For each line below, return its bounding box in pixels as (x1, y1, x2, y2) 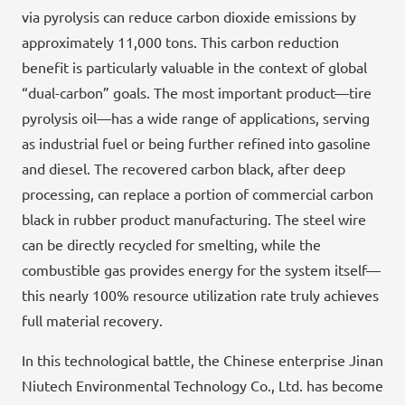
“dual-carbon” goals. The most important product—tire (22, 83, 372, 102)
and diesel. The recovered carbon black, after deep (22, 159, 345, 178)
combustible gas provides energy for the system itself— (22, 260, 381, 279)
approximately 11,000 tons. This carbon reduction (22, 33, 339, 52)
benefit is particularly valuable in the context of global (22, 58, 367, 77)
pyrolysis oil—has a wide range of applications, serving (22, 108, 370, 127)
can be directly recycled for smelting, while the (22, 235, 321, 254)
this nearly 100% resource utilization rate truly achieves (22, 286, 379, 305)
